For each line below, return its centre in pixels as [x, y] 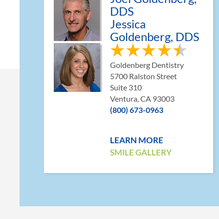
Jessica [128, 24]
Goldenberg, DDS [155, 36]
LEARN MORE [137, 140]
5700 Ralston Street [143, 76]
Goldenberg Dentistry [147, 65]
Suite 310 [126, 87]
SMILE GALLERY [141, 152]
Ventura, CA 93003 [142, 99]
